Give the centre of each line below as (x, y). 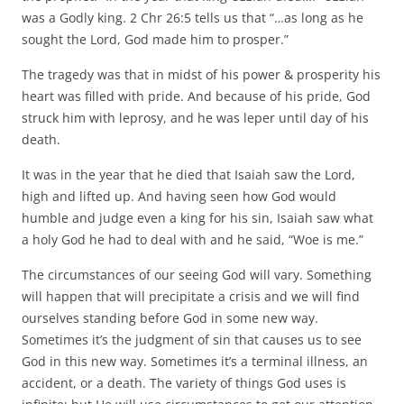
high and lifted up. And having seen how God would (179, 196)
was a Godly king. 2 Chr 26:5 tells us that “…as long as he (193, 17)
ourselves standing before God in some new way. (170, 317)
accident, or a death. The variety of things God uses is (184, 382)
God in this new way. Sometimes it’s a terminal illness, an (195, 361)
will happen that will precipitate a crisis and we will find (191, 296)
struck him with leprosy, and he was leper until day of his (195, 117)
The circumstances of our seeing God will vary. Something (197, 274)
